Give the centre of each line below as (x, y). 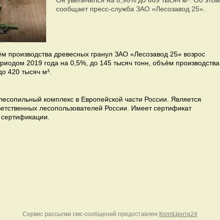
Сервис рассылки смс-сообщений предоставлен (91, 214)
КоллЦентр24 (178, 214)
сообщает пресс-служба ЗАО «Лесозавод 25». (131, 9)
